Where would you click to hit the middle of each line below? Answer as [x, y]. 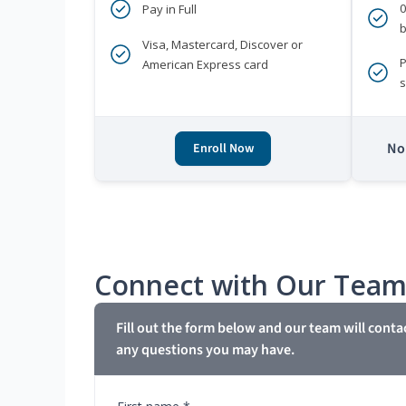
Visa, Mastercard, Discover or [222, 45]
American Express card [205, 65]
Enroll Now [223, 149]
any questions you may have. [205, 350]
